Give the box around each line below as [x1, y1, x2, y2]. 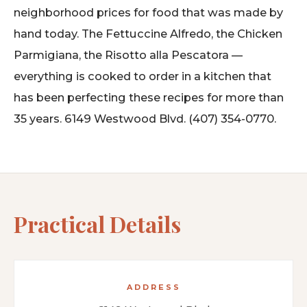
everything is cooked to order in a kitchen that [14, 69, 271, 83]
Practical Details [14, 208, 181, 238]
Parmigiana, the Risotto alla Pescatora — [14, 47, 243, 62]
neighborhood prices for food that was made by [14, 5, 283, 19]
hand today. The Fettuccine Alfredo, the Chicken [14, 26, 282, 40]
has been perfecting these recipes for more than [14, 90, 284, 104]
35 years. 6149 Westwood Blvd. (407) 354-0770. [14, 111, 276, 125]
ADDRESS [126, 282, 181, 292]
